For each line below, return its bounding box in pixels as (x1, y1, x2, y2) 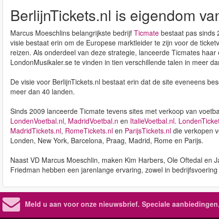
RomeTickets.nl (65, 126, 113, 135)
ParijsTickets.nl (125, 126, 171, 135)
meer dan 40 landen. (10, 87, 75, 96)
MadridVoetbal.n (68, 116, 118, 126)
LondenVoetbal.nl (10, 116, 64, 126)
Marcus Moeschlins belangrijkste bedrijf (10, 28, 134, 38)
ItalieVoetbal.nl (130, 116, 175, 126)
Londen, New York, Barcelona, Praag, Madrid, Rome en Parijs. (10, 135, 203, 145)
